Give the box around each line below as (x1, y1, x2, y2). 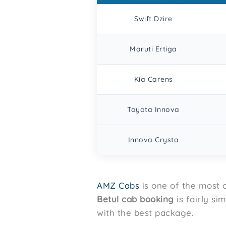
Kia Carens (134, 74, 173, 84)
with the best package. (97, 207, 193, 218)
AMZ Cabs (97, 180, 139, 191)
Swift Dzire (134, 14, 173, 23)
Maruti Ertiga (130, 44, 177, 53)
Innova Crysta (128, 135, 179, 144)
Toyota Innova (127, 104, 180, 114)
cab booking (122, 193, 174, 204)
